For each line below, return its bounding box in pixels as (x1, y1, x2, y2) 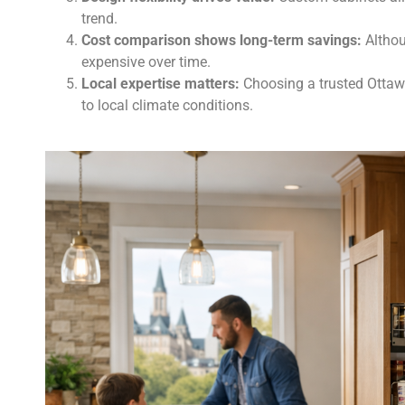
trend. (81, 10, 118, 28)
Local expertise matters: (81, 75, 240, 93)
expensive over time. (81, 53, 211, 71)
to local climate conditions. (81, 97, 253, 115)
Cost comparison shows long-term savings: (81, 32, 362, 50)
